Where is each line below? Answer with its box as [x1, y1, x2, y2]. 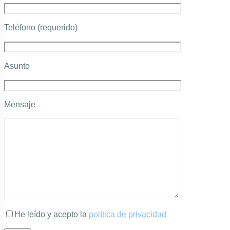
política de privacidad [89, 210, 166, 219]
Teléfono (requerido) [4, 23, 78, 32]
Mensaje [4, 100, 35, 109]
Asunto [4, 62, 30, 71]
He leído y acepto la [14, 210, 89, 219]
